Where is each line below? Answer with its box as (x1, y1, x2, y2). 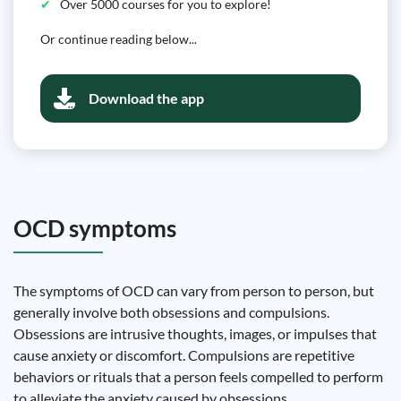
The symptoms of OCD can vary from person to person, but (13, 282, 374, 299)
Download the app (89, 90, 204, 107)
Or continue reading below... (40, 31, 197, 47)
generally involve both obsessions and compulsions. (13, 303, 329, 320)
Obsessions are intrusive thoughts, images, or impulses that (13, 325, 377, 342)
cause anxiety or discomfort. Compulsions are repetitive (13, 346, 354, 363)
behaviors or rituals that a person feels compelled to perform (13, 368, 383, 385)
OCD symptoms (13, 214, 176, 243)
